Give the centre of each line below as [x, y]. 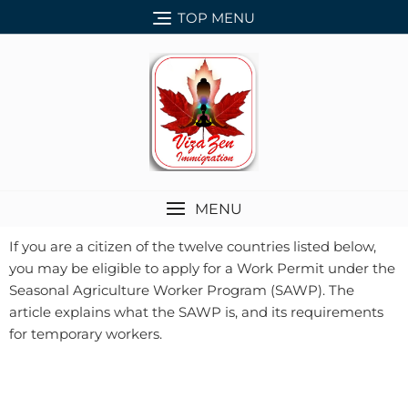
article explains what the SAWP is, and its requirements [196, 311]
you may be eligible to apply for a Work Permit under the [202, 268]
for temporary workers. [86, 333]
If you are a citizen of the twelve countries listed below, [193, 246]
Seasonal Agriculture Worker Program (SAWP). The [182, 290]
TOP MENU [216, 17]
